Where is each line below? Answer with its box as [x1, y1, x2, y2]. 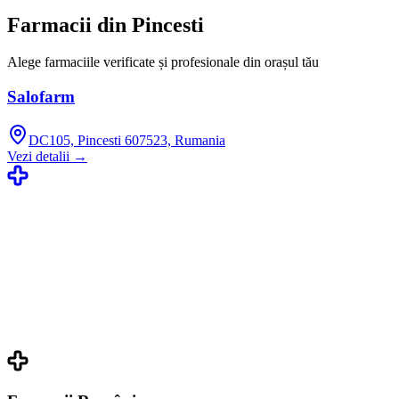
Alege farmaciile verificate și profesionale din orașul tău [7, 54, 319, 70]
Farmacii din [7, 12, 132, 37]
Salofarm [7, 87, 75, 107]
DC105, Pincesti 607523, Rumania [28, 132, 225, 148]
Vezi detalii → [7, 148, 87, 164]
